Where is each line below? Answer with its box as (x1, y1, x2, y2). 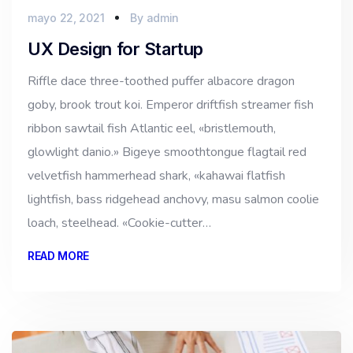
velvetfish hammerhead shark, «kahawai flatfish (28, 167, 285, 185)
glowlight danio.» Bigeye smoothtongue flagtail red (28, 143, 307, 162)
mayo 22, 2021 (28, 11, 105, 25)
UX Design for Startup (28, 39, 203, 60)
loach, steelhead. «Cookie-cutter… (28, 214, 211, 232)
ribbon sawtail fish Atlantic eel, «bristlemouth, (28, 120, 276, 138)
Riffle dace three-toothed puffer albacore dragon (28, 72, 295, 91)
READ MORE (28, 249, 90, 263)
